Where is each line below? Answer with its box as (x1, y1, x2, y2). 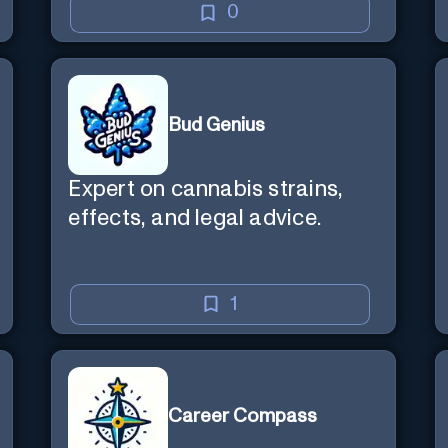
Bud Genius (168, 115, 266, 135)
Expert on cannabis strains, (68, 178, 344, 202)
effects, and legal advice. (68, 207, 321, 231)
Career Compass (168, 407, 318, 427)
